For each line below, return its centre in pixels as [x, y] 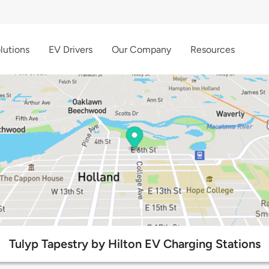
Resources [213, 49]
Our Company [141, 49]
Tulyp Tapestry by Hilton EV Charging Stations [134, 244]
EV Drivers [71, 49]
